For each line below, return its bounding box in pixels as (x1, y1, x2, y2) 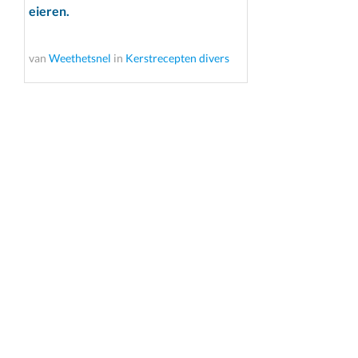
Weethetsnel (49, 50, 111, 65)
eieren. (29, 2, 70, 18)
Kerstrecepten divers (125, 50, 229, 65)
